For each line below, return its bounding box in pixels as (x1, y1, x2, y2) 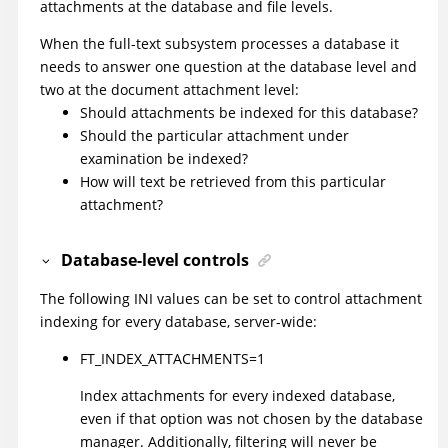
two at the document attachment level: (40, 80, 299, 100)
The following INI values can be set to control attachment (40, 288, 422, 308)
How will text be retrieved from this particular (80, 172, 386, 192)
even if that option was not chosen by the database (80, 408, 423, 428)
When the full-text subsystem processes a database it (40, 34, 399, 54)
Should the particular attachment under (80, 126, 349, 146)
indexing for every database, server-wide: (40, 311, 317, 331)
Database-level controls (61, 248, 250, 271)
